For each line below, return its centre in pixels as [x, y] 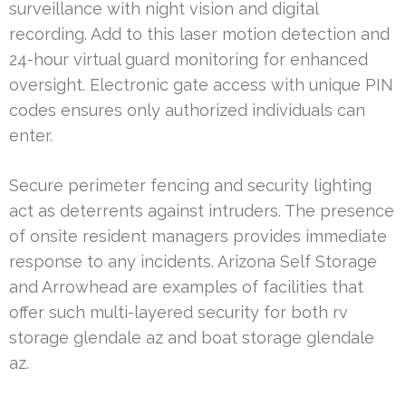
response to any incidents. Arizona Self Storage [193, 261]
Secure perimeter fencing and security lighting [190, 185]
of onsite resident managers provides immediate [198, 236]
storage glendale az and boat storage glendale [192, 337]
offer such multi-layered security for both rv [179, 312]
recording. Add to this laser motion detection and [199, 34]
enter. [31, 135]
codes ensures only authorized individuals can [187, 110]
